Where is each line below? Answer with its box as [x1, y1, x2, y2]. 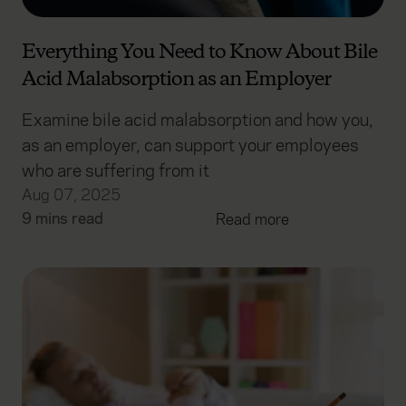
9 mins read [22, 208, 103, 230]
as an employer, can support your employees [22, 134, 359, 158]
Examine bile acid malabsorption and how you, [22, 109, 373, 132]
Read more [216, 209, 289, 231]
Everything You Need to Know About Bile [22, 39, 377, 67]
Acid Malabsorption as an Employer [22, 66, 331, 94]
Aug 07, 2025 [22, 185, 121, 207]
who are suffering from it [22, 159, 209, 183]
